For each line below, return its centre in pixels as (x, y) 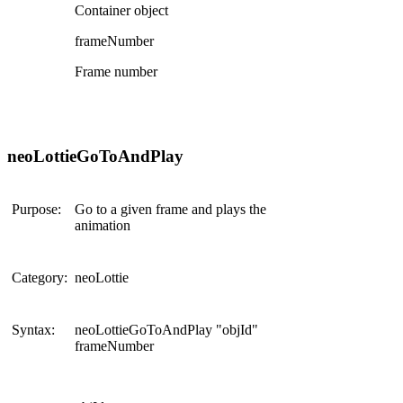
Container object (121, 10)
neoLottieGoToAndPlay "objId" (166, 330)
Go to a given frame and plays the (170, 210)
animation (103, 226)
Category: (40, 278)
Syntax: (33, 330)
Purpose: (36, 210)
